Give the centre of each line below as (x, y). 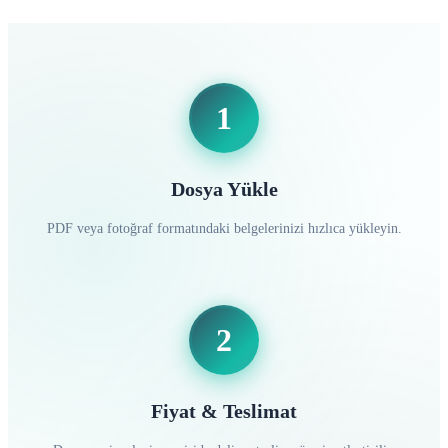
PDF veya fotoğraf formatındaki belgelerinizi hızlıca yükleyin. (224, 229)
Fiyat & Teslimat (224, 410)
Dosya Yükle (224, 189)
